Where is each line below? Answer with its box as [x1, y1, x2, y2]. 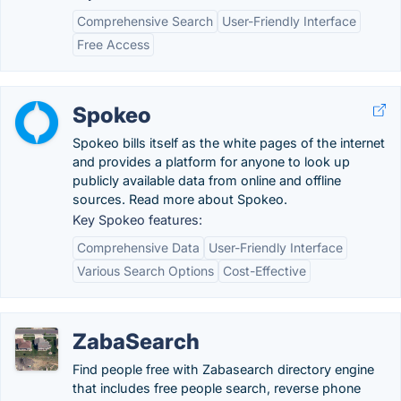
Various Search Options [77, 263, 214, 278]
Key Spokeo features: [73, 212, 202, 227]
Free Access [77, 37, 149, 52]
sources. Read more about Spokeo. [73, 192, 287, 207]
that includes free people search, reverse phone [73, 380, 361, 396]
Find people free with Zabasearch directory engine [73, 362, 374, 377]
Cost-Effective [223, 263, 306, 278]
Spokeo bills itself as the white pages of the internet [73, 135, 385, 150]
